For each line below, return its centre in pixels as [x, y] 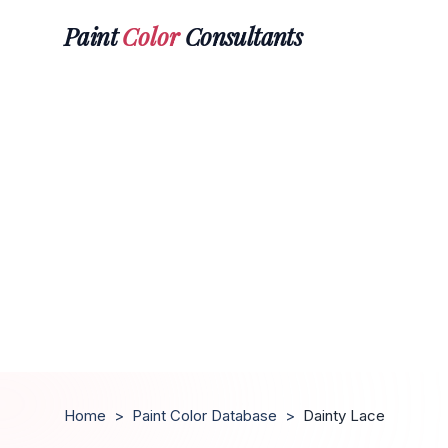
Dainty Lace [344, 415]
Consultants [241, 35]
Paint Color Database [204, 415]
